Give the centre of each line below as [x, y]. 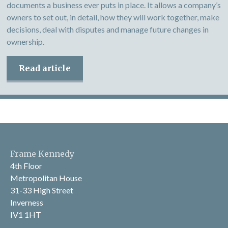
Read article [45, 68]
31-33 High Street [42, 190]
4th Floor [26, 166]
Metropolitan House [46, 178]
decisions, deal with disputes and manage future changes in [108, 29]
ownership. [25, 41]
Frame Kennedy [42, 154]
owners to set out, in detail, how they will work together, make [113, 17]
